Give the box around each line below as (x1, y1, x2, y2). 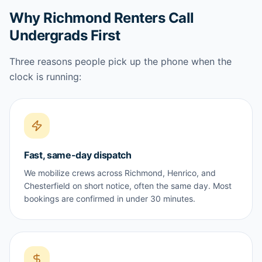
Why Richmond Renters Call (9, 9, 194, 26)
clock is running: (9, 71, 81, 82)
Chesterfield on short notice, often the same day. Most (24, 181, 232, 191)
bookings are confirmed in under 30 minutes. (24, 194, 195, 204)
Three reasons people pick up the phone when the (9, 56, 232, 67)
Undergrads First (9, 27, 120, 44)
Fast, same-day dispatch (24, 149, 132, 161)
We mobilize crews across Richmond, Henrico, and (24, 168, 216, 178)
